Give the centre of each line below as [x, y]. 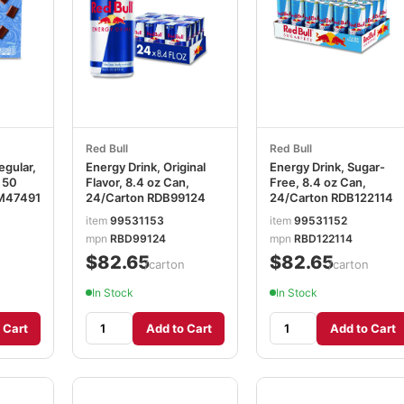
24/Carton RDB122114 [331, 197]
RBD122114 [323, 238]
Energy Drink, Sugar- [327, 167]
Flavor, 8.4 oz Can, [138, 182]
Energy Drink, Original [146, 167]
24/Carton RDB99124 [146, 197]
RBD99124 [138, 238]
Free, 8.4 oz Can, [318, 182]
